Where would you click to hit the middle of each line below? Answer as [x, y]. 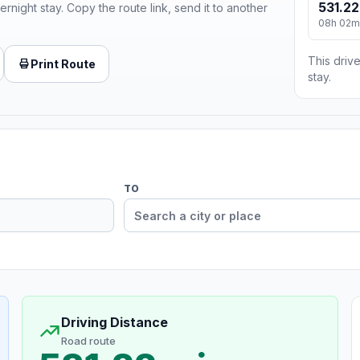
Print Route [63, 63]
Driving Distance [114, 323]
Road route [88, 341]
